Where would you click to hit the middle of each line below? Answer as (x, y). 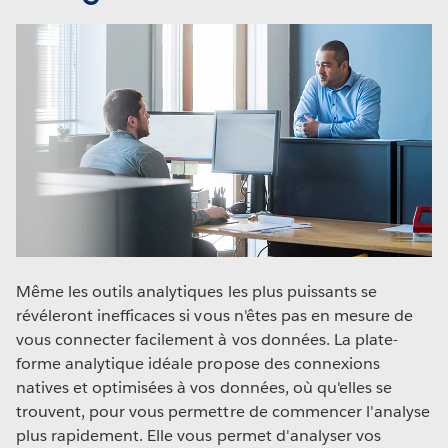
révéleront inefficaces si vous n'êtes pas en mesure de (215, 315)
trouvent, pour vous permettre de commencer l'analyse (223, 411)
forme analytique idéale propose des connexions (198, 363)
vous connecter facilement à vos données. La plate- (207, 339)
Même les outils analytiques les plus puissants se (196, 291)
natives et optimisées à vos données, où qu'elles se (204, 387)
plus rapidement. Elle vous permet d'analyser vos (198, 435)
